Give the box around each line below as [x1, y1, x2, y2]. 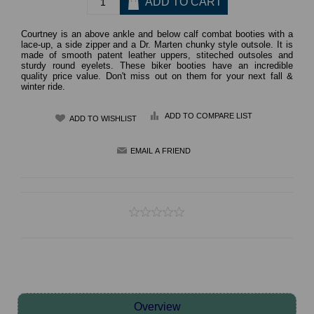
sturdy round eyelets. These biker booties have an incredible [21, 60, 293, 71]
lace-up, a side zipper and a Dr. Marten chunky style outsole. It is [21, 39, 293, 50]
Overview [133, 300, 181, 313]
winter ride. [21, 81, 65, 92]
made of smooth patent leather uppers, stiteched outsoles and [21, 49, 293, 60]
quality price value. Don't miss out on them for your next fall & [21, 70, 293, 81]
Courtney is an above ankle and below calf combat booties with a [21, 28, 293, 39]
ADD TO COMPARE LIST [164, 111, 252, 120]
